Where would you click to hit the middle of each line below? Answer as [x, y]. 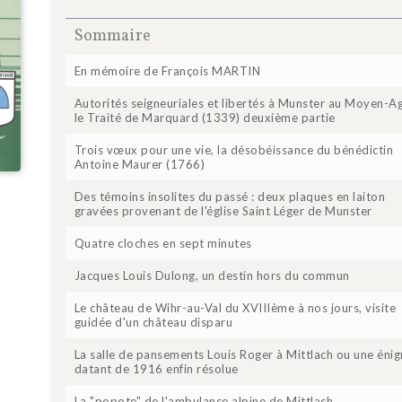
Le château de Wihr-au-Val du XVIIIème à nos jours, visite [235, 307]
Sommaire [112, 36]
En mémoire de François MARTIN [167, 70]
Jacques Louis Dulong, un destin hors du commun [212, 275]
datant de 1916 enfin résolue [156, 368]
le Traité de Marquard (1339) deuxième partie [205, 117]
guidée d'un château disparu [153, 322]
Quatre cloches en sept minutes [163, 243]
